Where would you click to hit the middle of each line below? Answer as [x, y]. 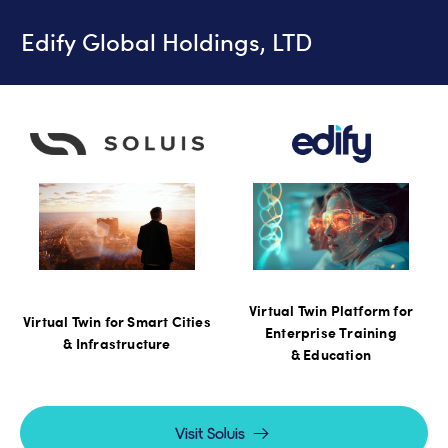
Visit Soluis [210, 433]
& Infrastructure [117, 344]
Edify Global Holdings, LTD [166, 42]
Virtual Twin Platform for [331, 311]
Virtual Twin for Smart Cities [117, 322]
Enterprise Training [331, 333]
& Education [331, 355]
